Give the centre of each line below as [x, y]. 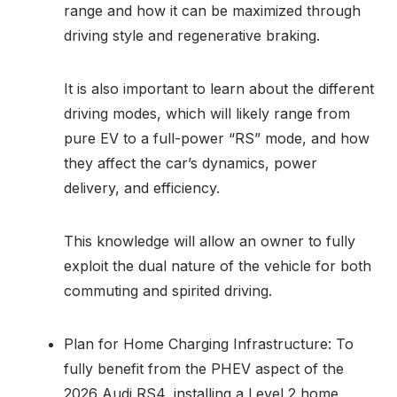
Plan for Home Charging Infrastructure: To [209, 343]
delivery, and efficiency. [142, 187]
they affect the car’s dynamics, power [191, 163]
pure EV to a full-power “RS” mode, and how [217, 138]
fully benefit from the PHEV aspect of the [204, 368]
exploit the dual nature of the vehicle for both [218, 265]
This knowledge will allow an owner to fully [210, 241]
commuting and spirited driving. [168, 290]
